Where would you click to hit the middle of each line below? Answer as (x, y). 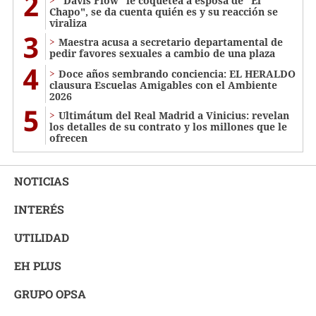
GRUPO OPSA (50, 294)
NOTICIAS (42, 181)
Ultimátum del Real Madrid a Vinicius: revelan (174, 116)
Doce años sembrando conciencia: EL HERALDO (177, 74)
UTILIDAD (42, 238)
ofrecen (68, 138)
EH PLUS (38, 266)
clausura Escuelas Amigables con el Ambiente (163, 85)
